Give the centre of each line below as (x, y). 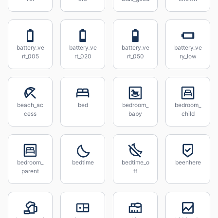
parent (30, 171)
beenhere (188, 162)
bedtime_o (135, 162)
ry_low (188, 56)
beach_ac (30, 105)
